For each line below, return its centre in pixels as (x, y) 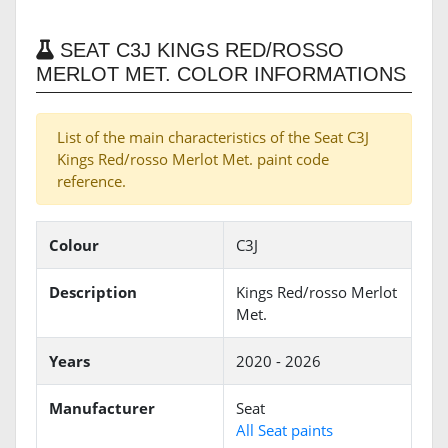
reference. (91, 181)
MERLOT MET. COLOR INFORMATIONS (221, 74)
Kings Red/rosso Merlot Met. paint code (193, 159)
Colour (74, 245)
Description (93, 292)
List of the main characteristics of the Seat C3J (213, 137)
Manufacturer (102, 408)
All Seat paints (284, 430)
